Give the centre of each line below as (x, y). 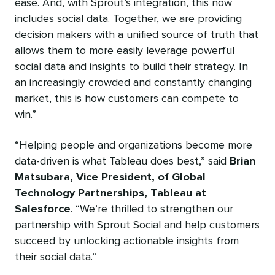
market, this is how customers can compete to (127, 99)
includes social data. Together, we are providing (128, 19)
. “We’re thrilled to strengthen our (152, 209)
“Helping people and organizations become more (134, 145)
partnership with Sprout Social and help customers (137, 225)
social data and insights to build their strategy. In (131, 67)
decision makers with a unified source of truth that (137, 35)
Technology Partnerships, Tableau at (110, 193)
